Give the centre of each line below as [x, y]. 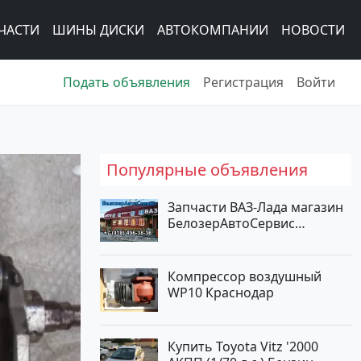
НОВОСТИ [313, 29]
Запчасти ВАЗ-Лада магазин [255, 207]
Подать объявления [127, 82]
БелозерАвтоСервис [231, 223]
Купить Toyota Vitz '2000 [243, 346]
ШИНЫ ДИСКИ [98, 29]
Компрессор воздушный [245, 277]
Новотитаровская [224, 239]
